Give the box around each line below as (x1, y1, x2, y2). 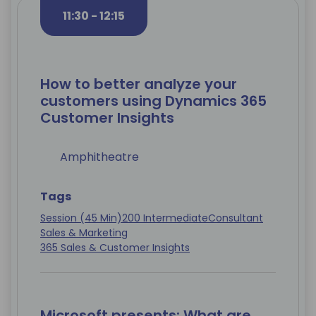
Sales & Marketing (40, 226, 128, 241)
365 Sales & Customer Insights (40, 241, 190, 255)
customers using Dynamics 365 (40, 91, 267, 111)
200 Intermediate (122, 211, 208, 226)
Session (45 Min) (40, 211, 122, 226)
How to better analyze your (40, 74, 237, 95)
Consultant (208, 211, 263, 226)
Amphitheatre (60, 149, 139, 166)
